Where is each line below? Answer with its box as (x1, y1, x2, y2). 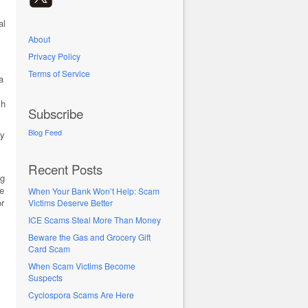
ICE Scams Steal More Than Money (28, 214, 161, 225)
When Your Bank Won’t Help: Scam (28, 185, 159, 197)
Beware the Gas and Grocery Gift (28, 231, 151, 243)
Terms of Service (28, 67, 90, 79)
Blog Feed (28, 126, 62, 137)
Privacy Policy (28, 50, 80, 62)
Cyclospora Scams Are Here (28, 289, 134, 300)
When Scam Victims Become (28, 260, 135, 272)
